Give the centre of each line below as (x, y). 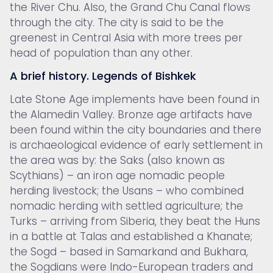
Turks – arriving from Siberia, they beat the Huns (135, 222)
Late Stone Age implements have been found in (135, 100)
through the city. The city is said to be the (117, 22)
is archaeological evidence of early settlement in (136, 145)
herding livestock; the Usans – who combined (127, 191)
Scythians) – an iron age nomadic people (117, 176)
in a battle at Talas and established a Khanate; (131, 237)
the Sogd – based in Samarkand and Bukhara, (129, 252)
